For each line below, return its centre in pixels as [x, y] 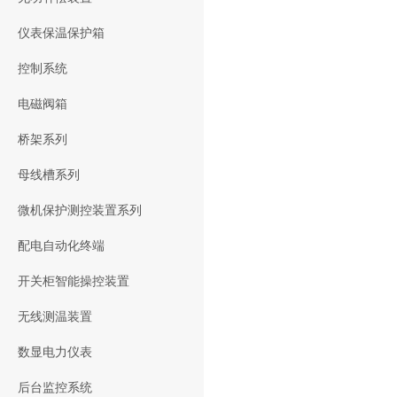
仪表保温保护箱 [61, 33]
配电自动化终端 [61, 245]
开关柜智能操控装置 [74, 281]
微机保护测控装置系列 [80, 210]
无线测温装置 [55, 316]
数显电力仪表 [55, 352]
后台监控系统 [55, 387]
